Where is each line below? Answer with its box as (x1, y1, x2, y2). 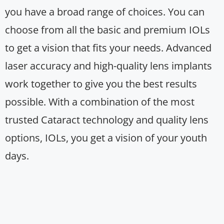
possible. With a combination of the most (5, 95, 194, 109)
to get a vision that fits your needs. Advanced (5, 41, 211, 55)
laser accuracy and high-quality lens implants (5, 59, 212, 73)
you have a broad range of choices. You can (5, 5, 204, 19)
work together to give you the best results (5, 77, 197, 91)
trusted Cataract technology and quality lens (5, 113, 208, 127)
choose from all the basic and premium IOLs (5, 23, 210, 37)
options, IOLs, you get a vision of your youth (5, 131, 207, 145)
